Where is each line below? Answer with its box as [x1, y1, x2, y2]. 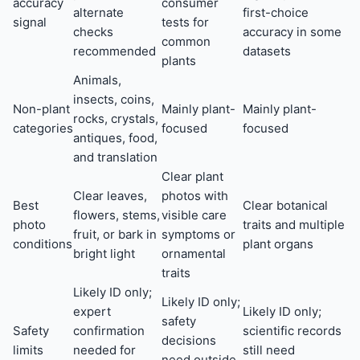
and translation [73, 149, 157, 166]
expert [73, 304, 111, 320]
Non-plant [13, 101, 70, 117]
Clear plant [162, 169, 223, 185]
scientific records [243, 323, 342, 339]
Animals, [73, 72, 121, 88]
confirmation [73, 323, 145, 339]
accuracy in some [243, 24, 342, 40]
